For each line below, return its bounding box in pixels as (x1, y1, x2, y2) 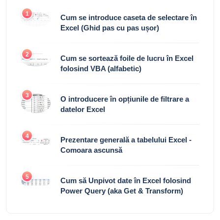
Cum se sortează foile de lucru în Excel (60, 54, 193, 62)
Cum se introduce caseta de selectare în (60, 13, 197, 22)
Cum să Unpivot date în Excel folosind (60, 176, 191, 185)
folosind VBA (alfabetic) (60, 64, 141, 73)
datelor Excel (60, 105, 105, 113)
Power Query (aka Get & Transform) (60, 186, 183, 195)
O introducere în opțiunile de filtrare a (60, 94, 189, 103)
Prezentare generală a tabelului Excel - (60, 135, 192, 144)
